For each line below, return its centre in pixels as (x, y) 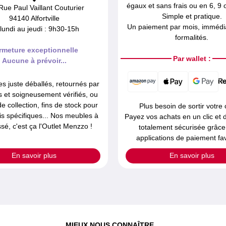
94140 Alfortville (34, 18)
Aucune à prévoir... (34, 61)
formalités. (192, 37)
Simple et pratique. (192, 16)
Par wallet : (192, 59)
